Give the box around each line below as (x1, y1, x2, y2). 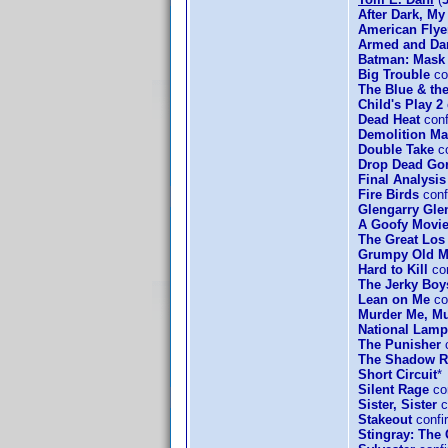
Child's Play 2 (358, 97, 443, 112)
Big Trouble (358, 67, 430, 82)
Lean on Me (358, 292, 430, 307)
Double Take (358, 142, 434, 157)
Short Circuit (358, 367, 437, 382)
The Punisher (358, 337, 441, 352)
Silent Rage (358, 382, 429, 397)
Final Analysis (358, 172, 446, 187)
